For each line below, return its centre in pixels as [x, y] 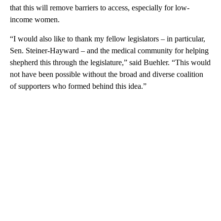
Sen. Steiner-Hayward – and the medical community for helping [109, 51]
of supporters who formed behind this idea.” [78, 86]
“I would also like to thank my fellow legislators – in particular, [108, 39]
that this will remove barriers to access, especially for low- [100, 8]
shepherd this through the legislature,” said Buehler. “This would [110, 63]
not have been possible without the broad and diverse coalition [107, 74]
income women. [35, 20]
